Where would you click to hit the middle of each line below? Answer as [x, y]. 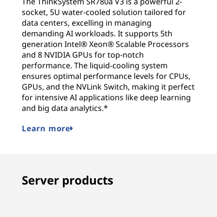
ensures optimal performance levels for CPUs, [106, 76]
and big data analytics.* [65, 108]
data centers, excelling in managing [87, 23]
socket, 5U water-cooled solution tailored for [104, 12]
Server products [68, 180]
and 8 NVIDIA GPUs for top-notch [83, 55]
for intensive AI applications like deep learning [106, 98]
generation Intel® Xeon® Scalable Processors [105, 44]
